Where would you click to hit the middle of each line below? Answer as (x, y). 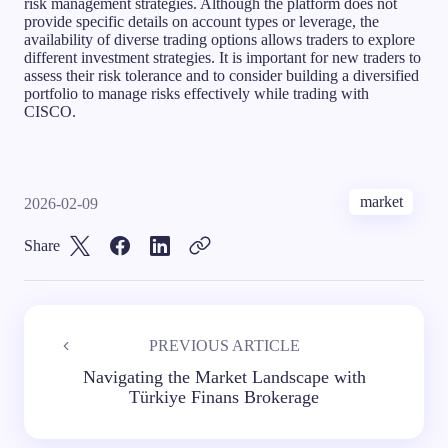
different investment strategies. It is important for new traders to (222, 57)
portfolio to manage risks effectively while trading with (196, 93)
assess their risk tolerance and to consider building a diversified (221, 75)
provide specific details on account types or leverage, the (201, 21)
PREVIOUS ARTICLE (224, 345)
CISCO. (50, 111)
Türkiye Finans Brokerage (224, 396)
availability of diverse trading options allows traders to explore (219, 39)
